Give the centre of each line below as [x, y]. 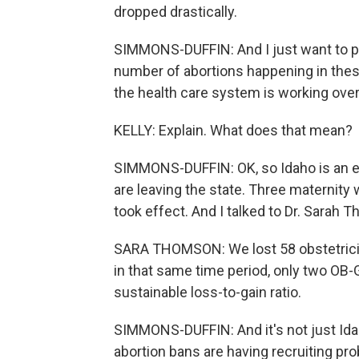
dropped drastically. [175, 12]
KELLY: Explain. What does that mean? [233, 130]
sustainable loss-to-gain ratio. [208, 292]
